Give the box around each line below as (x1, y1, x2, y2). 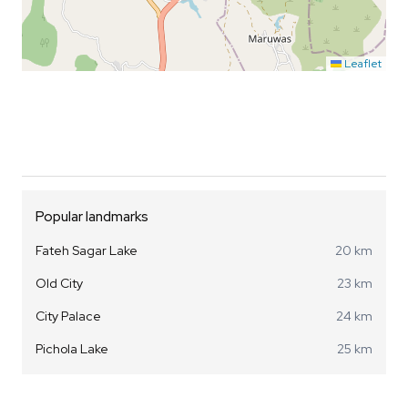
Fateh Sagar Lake (36, 242, 138, 260)
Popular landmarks (36, 208, 148, 227)
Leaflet (342, 56, 382, 72)
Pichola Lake (36, 341, 108, 358)
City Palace (36, 308, 101, 325)
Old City (36, 275, 83, 292)
